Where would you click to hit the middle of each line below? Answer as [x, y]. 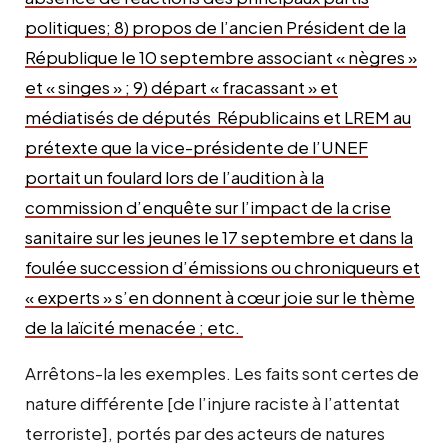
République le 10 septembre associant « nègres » [221, 56]
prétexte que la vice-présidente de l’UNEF [196, 146]
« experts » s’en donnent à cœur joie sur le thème [220, 296]
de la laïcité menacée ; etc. [134, 326]
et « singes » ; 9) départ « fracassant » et [181, 86]
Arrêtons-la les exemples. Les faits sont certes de [222, 372]
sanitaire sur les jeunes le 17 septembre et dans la [219, 236]
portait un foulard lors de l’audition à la [174, 176]
